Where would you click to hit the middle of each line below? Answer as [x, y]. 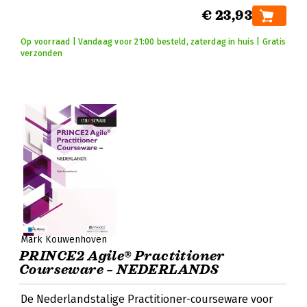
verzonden [42, 53]
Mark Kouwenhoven [64, 240]
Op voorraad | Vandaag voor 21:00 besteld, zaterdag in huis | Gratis [153, 42]
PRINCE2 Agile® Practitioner [122, 256]
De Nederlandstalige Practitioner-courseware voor [147, 299]
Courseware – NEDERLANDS [119, 270]
